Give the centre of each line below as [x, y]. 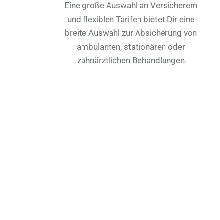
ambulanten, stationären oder [131, 47]
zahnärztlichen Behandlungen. [132, 60]
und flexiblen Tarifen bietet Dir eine [131, 19]
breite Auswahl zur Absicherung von [131, 33]
